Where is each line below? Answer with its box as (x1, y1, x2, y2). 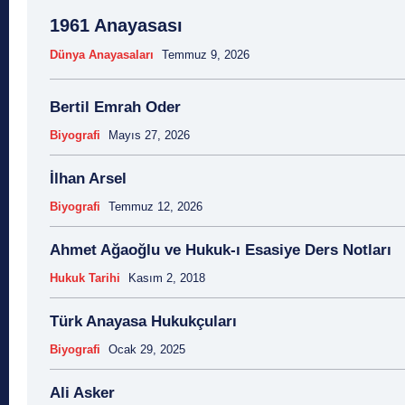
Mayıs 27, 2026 (108, 128, 190, 143)
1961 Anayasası (50, 15, 183, 36)
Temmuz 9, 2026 (162, 48, 250, 62)
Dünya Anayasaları (50, 48, 154, 62)
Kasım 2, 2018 (128, 271, 205, 286)
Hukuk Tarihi (50, 271, 120, 286)
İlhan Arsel (50, 170, 127, 188)
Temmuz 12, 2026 (108, 200, 202, 214)
